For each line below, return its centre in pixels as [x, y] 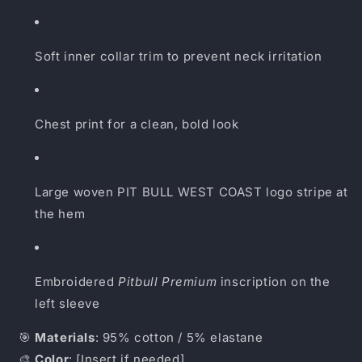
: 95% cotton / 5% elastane [179, 338]
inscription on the [274, 282]
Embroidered [77, 282]
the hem [60, 214]
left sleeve [67, 304]
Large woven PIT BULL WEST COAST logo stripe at [192, 192]
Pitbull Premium [168, 282]
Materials [65, 338]
